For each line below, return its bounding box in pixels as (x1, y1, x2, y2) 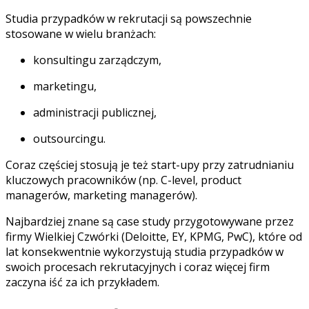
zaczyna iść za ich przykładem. (6, 275, 159, 290)
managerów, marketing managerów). (6, 188, 197, 203)
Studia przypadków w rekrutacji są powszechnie (6, 11, 252, 27)
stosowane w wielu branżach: (6, 26, 156, 42)
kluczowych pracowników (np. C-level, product (6, 172, 241, 188)
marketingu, (33, 79, 97, 94)
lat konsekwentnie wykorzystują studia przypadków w (6, 244, 283, 260)
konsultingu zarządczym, (33, 52, 161, 68)
